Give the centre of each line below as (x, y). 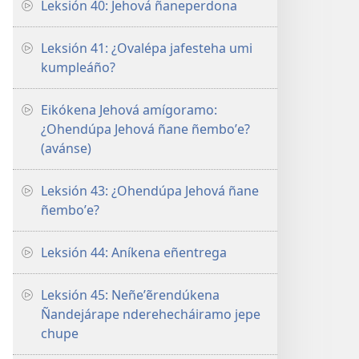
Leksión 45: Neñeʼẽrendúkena (130, 295)
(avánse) (66, 148)
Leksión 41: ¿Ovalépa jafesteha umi (147, 48)
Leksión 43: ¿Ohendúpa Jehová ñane (150, 191)
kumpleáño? (78, 67)
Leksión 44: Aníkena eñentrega (134, 252)
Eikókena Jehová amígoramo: (129, 110)
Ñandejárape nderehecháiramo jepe (151, 314)
